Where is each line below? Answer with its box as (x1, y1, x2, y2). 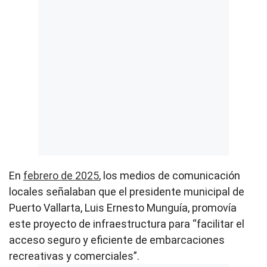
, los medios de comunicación (99, 169, 240, 182)
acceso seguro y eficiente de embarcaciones (9, 233, 225, 246)
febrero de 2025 (23, 169, 99, 182)
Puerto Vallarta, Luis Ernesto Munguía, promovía (9, 201, 237, 214)
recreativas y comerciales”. (9, 249, 139, 262)
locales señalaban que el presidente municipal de (9, 185, 244, 198)
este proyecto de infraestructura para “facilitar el (9, 217, 244, 230)
